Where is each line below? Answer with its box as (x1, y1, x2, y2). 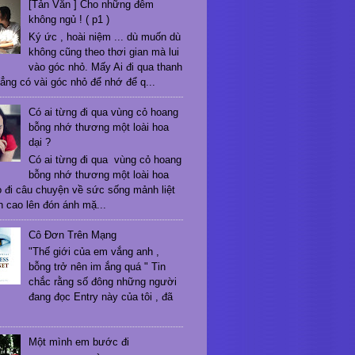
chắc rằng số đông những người (29, 276, 177, 288)
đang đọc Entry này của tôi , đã (29, 291, 174, 303)
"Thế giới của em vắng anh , (29, 246, 160, 258)
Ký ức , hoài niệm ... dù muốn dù (29, 30, 181, 43)
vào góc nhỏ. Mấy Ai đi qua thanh (29, 60, 183, 73)
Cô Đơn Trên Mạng (29, 228, 117, 241)
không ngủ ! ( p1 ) (29, 13, 110, 26)
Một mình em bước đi (29, 336, 130, 349)
